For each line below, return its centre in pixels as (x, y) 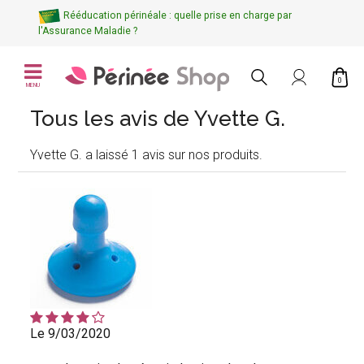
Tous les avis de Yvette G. (158, 118)
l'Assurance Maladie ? (88, 31)
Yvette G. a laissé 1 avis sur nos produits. (147, 154)
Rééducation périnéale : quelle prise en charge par (178, 16)
